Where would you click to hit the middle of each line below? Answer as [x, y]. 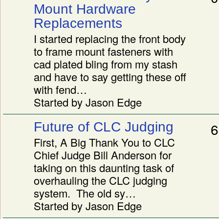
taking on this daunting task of [104, 168]
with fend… [60, 89]
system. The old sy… [85, 193]
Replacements [78, 23]
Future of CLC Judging [104, 127]
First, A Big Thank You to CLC [104, 142]
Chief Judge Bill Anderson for [103, 155]
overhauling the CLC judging [100, 180]
